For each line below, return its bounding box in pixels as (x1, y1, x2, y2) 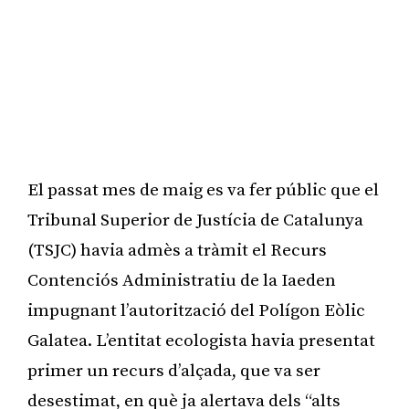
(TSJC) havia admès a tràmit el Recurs (27, 239, 327, 261)
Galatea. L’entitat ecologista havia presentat (27, 330, 375, 351)
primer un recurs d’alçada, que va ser (27, 360, 320, 382)
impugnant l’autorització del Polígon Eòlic (27, 299, 365, 321)
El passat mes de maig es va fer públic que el (27, 179, 379, 201)
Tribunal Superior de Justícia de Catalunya (27, 209, 363, 231)
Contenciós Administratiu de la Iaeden (27, 269, 336, 291)
